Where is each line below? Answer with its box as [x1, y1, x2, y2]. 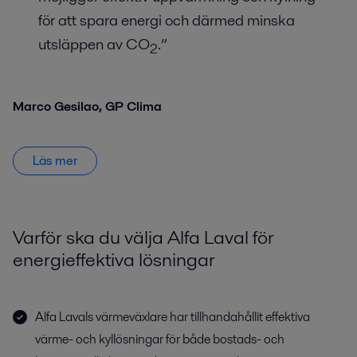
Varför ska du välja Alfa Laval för [13, 224, 274, 251]
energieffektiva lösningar [13, 246, 215, 273]
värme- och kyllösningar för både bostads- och [35, 330, 284, 349]
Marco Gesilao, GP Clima [13, 96, 162, 116]
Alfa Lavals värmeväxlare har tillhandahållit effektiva [35, 308, 310, 327]
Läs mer [33, 151, 77, 170]
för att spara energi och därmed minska [38, 10, 295, 31]
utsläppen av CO [38, 33, 150, 55]
